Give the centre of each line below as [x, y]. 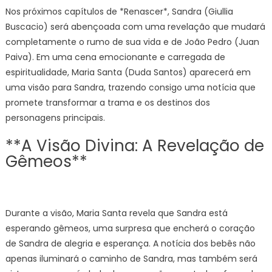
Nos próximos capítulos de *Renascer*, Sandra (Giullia [119, 12]
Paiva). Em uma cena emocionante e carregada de [115, 57]
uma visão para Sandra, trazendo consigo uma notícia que [130, 87]
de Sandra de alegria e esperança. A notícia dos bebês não [130, 243]
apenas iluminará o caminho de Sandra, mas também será [131, 259]
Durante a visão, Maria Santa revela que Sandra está [116, 213]
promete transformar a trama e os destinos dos [107, 103]
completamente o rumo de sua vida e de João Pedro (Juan [132, 42]
